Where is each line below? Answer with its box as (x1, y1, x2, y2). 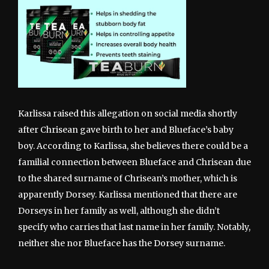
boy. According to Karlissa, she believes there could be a (18, 140, 248, 151)
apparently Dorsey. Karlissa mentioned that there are (18, 189, 237, 200)
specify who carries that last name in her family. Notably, (18, 221, 250, 232)
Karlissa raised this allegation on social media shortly (18, 107, 237, 119)
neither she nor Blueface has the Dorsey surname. (18, 237, 225, 249)
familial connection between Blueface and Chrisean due (18, 156, 251, 168)
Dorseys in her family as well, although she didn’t (18, 205, 220, 216)
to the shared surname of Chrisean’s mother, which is (18, 172, 237, 184)
